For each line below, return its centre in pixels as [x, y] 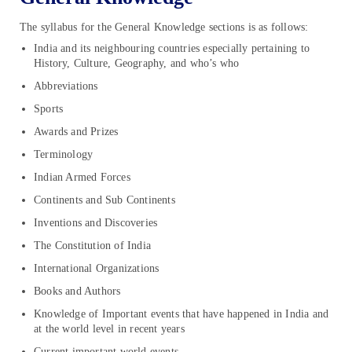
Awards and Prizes [76, 132]
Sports [49, 109]
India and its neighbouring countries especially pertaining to [172, 49]
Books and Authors [77, 291]
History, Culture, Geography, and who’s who [137, 64]
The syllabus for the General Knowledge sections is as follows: [164, 27]
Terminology [64, 155]
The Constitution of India [92, 246]
